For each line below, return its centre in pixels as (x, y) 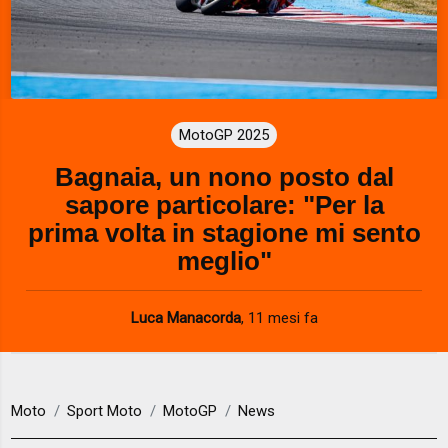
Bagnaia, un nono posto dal (224, 176)
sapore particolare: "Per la (224, 204)
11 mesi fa (282, 317)
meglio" (224, 260)
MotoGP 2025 (224, 134)
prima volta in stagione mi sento (224, 232)
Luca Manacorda (185, 317)
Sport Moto (105, 411)
